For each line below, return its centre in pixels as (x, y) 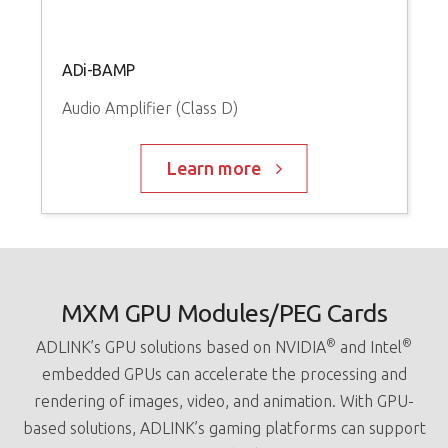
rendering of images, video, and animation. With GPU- (224, 400)
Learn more (213, 167)
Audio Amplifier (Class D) (149, 107)
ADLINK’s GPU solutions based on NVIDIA (181, 346)
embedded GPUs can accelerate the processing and (224, 373)
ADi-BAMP (98, 69)
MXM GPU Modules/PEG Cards (224, 312)
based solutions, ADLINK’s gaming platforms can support (224, 427)
